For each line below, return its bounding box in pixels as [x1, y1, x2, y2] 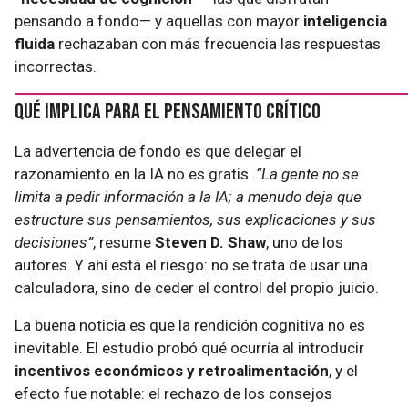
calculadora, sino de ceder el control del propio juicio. [15, 279, 379, 297]
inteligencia [303, 12, 387, 30]
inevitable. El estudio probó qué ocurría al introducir [15, 339, 364, 357]
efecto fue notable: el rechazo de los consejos [15, 384, 332, 403]
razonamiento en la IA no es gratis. [15, 165, 256, 183]
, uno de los [266, 233, 343, 251]
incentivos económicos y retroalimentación [15, 362, 329, 380]
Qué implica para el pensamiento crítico [15, 98, 321, 125]
